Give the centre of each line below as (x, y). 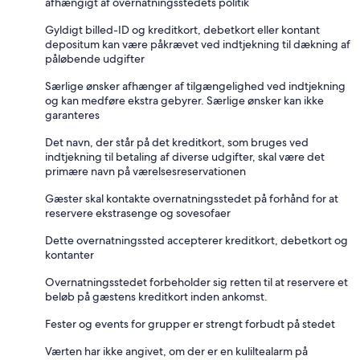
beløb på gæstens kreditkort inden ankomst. (156, 296)
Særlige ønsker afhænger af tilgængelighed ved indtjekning (195, 86)
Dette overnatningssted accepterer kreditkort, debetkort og (196, 240)
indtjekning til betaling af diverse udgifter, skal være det (185, 156)
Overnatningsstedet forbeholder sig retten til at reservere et (196, 282)
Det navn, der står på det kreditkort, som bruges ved (177, 142)
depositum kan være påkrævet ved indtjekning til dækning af (198, 44)
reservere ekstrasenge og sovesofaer (138, 213)
